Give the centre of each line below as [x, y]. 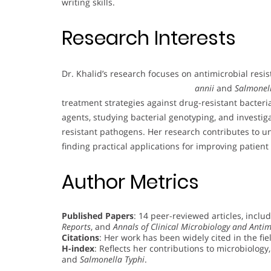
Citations [80, 237]
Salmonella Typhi [112, 259]
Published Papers [98, 215]
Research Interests [149, 38]
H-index [78, 248]
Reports [76, 226]
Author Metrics [130, 182]
